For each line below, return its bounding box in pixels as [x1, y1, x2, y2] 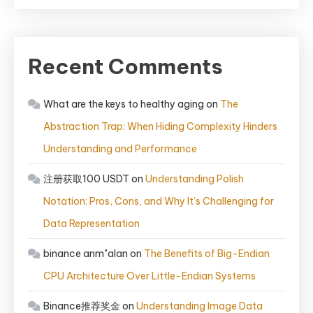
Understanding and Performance [43, 143, 197, 155]
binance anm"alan [43, 247, 128, 260]
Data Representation [43, 217, 140, 230]
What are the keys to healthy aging [43, 98, 204, 110]
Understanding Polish [145, 173, 244, 185]
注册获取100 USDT [43, 173, 129, 185]
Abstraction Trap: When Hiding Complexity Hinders [43, 120, 277, 133]
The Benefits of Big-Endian [144, 247, 270, 260]
